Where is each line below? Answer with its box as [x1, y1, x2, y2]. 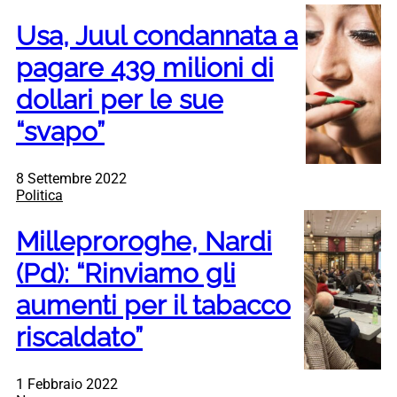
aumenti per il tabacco [16, 289, 291, 321]
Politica [16, 187, 63, 205]
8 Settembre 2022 [16, 170, 127, 188]
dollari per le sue [16, 84, 223, 116]
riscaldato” [16, 321, 143, 353]
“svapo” [16, 116, 105, 148]
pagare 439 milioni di [16, 52, 274, 84]
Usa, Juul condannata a [16, 20, 298, 52]
